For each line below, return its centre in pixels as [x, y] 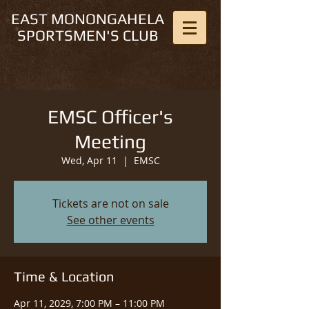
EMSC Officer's [110, 117]
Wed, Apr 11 [89, 160]
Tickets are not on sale [110, 203]
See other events [110, 220]
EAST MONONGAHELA [87, 19]
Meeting [110, 141]
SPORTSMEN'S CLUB [87, 35]
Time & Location [64, 276]
